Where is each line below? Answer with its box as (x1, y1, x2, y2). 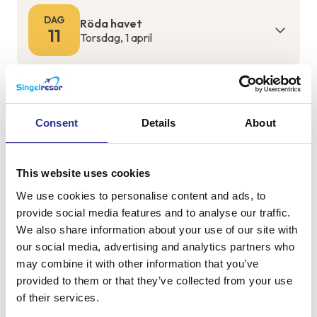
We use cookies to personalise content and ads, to (16, 189, 266, 202)
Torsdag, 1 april (80, 30, 152, 45)
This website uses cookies (16, 167, 151, 179)
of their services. (16, 291, 99, 304)
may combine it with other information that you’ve (16, 257, 259, 270)
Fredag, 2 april (80, 122, 150, 137)
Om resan (17, 195, 69, 209)
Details (141, 117, 176, 129)
